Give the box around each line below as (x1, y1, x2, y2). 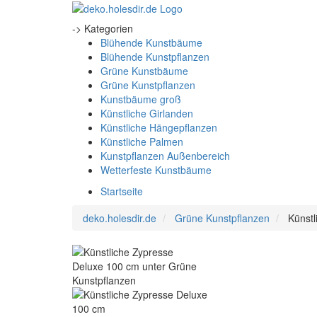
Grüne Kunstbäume (100, 64, 188, 78)
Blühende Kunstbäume (100, 35, 202, 50)
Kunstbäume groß (100, 92, 181, 106)
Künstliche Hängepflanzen (100, 120, 217, 134)
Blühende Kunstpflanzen (100, 50, 209, 64)
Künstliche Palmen (100, 134, 183, 149)
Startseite (100, 184, 143, 198)
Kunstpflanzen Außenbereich (100, 149, 230, 163)
